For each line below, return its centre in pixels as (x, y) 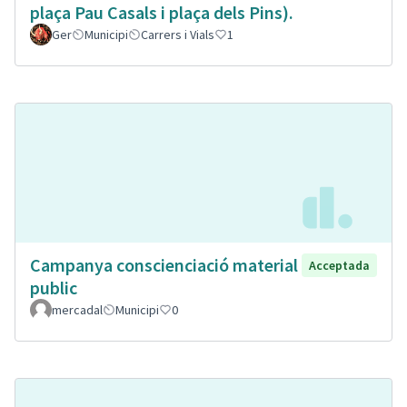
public (54, 288)
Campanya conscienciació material (164, 265)
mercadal (77, 310)
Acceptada (339, 266)
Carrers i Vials (178, 35)
